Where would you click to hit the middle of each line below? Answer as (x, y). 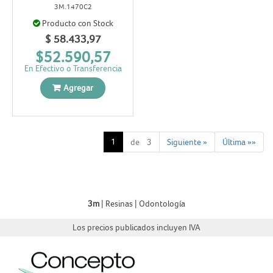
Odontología (162, 204)
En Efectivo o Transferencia (73, 68)
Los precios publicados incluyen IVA (136, 228)
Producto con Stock (77, 23)
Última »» (239, 142)
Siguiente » (187, 142)
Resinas (119, 204)
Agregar (78, 87)
